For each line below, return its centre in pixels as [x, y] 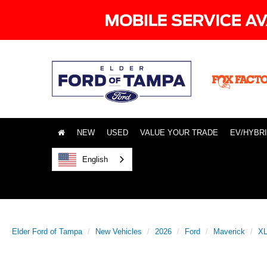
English [95, 159]
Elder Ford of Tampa [47, 231]
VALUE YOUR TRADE [179, 133]
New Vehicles [119, 231]
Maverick [229, 231]
